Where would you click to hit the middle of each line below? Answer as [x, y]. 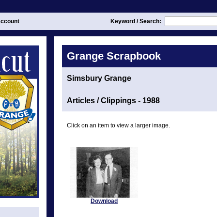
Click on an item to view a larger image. [118, 125]
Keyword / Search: [137, 21]
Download [104, 201]
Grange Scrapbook [114, 56]
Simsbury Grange [99, 78]
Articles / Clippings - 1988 [113, 101]
